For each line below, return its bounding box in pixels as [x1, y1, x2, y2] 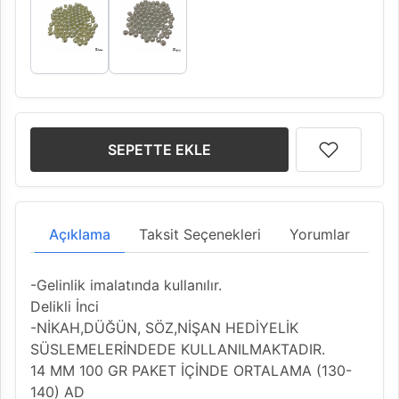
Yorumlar [289, 224, 350, 243]
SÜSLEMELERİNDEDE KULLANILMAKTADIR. [30, 339, 325, 358]
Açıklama [49, 224, 110, 243]
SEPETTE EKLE [108, 140, 211, 159]
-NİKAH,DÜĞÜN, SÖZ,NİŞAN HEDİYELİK [30, 318, 298, 337]
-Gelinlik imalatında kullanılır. [30, 275, 222, 294]
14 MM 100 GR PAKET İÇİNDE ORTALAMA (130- [30, 361, 352, 379]
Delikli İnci [30, 297, 99, 315]
